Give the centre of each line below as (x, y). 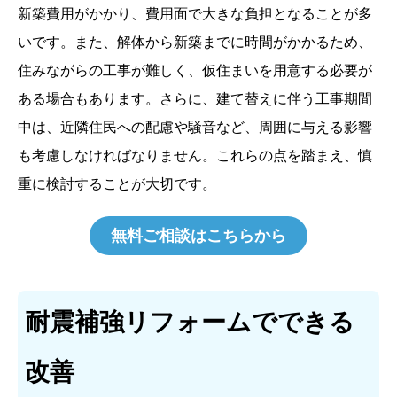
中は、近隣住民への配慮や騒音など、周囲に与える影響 (195, 127)
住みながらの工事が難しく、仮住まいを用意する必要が (195, 70)
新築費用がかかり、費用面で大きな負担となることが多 (195, 13)
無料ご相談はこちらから (198, 235)
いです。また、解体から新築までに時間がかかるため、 (195, 42)
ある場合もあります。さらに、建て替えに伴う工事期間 (195, 98)
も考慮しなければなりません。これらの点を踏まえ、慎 (195, 155)
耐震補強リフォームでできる (190, 322)
